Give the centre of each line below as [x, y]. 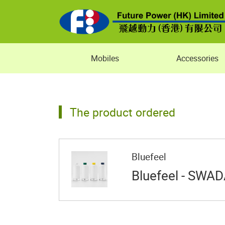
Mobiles [105, 58]
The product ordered [123, 112]
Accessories [197, 58]
